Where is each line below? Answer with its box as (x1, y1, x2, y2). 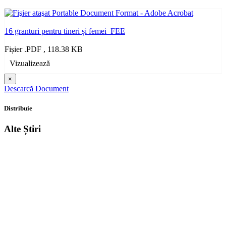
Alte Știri (4, 123, 41, 134)
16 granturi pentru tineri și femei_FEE (5, 26, 125, 35)
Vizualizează (10, 59, 50, 68)
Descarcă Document (4, 84, 69, 93)
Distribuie (4, 104, 32, 112)
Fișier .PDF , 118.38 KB (5, 44, 83, 53)
